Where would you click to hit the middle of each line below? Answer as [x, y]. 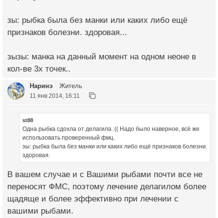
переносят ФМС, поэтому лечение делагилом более [107, 186]
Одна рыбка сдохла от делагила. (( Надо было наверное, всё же [111, 129]
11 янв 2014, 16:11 [55, 96]
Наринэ [41, 86]
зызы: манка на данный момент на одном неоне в [102, 57]
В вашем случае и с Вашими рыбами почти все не [105, 174]
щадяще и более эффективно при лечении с [93, 199]
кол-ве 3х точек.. [39, 69]
